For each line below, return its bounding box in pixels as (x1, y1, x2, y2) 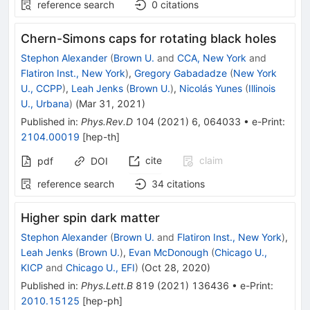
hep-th (86, 131, 116, 143)
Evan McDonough (129, 246, 208, 259)
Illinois (248, 82, 275, 95)
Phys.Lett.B (81, 280, 133, 292)
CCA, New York (177, 52, 246, 64)
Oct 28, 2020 (145, 262, 207, 274)
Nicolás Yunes (179, 82, 242, 95)
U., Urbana (21, 98, 69, 110)
